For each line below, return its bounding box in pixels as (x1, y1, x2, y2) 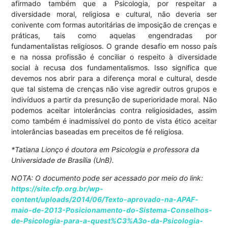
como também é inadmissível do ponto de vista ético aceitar (11, 117, 217, 126)
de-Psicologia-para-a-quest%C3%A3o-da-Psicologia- (11, 216, 204, 225)
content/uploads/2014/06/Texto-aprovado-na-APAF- (11, 195, 199, 204)
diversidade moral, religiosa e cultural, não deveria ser (11, 10, 217, 19)
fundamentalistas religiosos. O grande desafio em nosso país (11, 42, 217, 51)
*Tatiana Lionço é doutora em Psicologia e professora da (11, 145, 200, 154)
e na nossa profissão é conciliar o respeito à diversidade (11, 52, 217, 62)
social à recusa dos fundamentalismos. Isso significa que (11, 63, 217, 72)
